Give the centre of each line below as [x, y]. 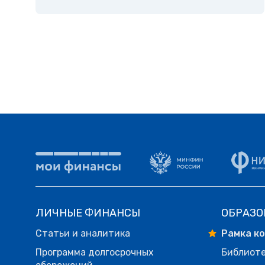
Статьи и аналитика [83, 234]
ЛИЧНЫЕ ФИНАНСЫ [88, 213]
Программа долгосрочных [95, 253]
